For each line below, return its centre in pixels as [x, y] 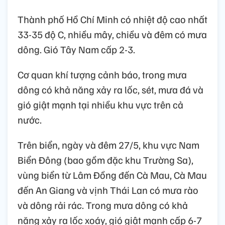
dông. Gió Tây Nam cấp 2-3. [76, 49]
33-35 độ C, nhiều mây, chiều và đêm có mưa [112, 34]
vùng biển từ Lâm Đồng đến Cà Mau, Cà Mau [112, 175]
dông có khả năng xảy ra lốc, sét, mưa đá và [110, 90]
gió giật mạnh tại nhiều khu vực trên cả [100, 105]
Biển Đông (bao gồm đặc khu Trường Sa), [105, 160]
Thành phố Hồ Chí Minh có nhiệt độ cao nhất [113, 19]
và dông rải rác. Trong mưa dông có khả [103, 205]
